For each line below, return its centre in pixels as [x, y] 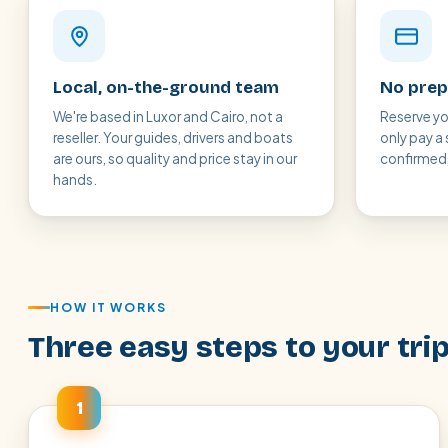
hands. [75, 179]
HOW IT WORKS [109, 307]
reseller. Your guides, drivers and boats [173, 137]
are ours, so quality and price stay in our [175, 158]
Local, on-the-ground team [166, 87]
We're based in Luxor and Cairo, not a [168, 116]
